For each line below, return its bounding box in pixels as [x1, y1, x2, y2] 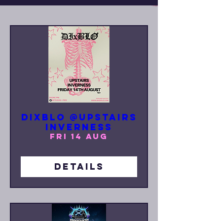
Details [54, 161, 104, 173]
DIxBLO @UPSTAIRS [21, 111, 137, 123]
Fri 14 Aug [50, 131, 108, 142]
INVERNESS [45, 121, 112, 133]
